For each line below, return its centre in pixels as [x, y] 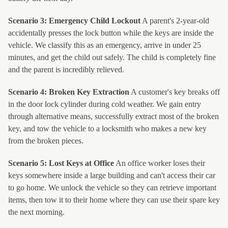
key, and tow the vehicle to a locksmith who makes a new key [107, 129]
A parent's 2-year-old [175, 21]
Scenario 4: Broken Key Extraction [69, 92]
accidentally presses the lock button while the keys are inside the [111, 33]
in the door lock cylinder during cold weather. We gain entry [105, 104]
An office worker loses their [160, 163]
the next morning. [36, 212]
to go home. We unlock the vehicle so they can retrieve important [112, 188]
